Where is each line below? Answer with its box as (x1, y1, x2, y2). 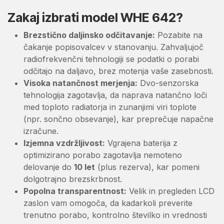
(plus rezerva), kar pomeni (95, 161, 199, 172)
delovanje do (23, 161, 74, 172)
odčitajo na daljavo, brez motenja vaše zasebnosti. (23, 65, 213, 76)
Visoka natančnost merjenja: (23, 77, 137, 88)
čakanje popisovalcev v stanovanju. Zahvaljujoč (23, 41, 203, 52)
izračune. (23, 125, 58, 136)
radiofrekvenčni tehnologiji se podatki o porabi (23, 53, 199, 64)
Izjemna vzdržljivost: (23, 137, 105, 148)
